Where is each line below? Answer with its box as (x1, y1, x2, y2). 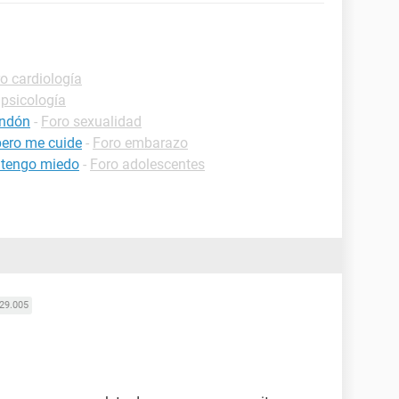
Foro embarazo (93, 134, 188, 151)
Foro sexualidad (41, 113, 142, 130)
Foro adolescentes (90, 156, 205, 173)
